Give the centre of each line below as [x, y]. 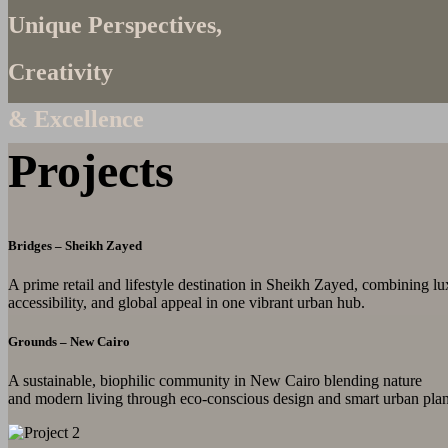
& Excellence [76, 119]
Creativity [63, 72]
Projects [91, 171]
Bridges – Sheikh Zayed [75, 245]
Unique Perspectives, [115, 25]
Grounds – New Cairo [69, 342]
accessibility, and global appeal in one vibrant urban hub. [186, 303]
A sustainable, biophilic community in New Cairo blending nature [215, 381]
